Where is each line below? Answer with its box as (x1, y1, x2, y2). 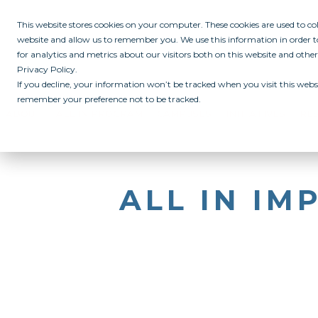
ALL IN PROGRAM (56, 108, 143, 120)
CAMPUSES (157, 108, 212, 120)
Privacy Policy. (17, 64, 77, 75)
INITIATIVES (226, 108, 285, 120)
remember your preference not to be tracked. (17, 94, 201, 104)
